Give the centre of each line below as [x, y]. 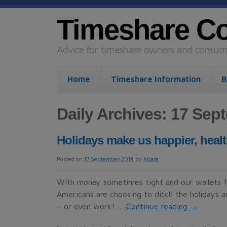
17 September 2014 [109, 159]
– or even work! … [91, 206]
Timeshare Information [156, 79]
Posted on [70, 159]
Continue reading [158, 206]
